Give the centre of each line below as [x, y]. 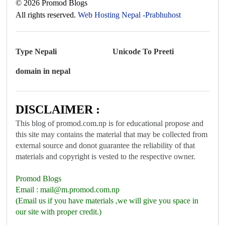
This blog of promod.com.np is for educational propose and [110, 123]
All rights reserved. [46, 15]
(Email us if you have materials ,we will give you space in [107, 200]
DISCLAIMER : [58, 109]
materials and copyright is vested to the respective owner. [106, 156]
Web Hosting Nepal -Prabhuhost [130, 15]
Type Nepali [36, 51]
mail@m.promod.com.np [80, 189]
